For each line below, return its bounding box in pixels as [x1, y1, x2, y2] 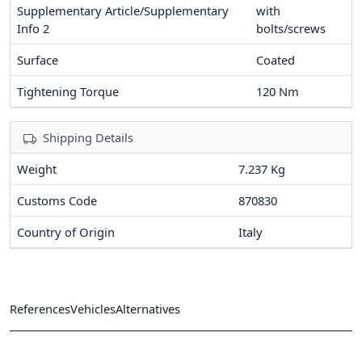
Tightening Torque [17, 83, 119, 100]
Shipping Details [43, 129, 133, 146]
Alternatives [116, 300, 180, 317]
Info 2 [17, 20, 49, 37]
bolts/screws [256, 20, 326, 37]
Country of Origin [17, 224, 115, 241]
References [10, 300, 70, 317]
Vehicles [70, 300, 116, 317]
